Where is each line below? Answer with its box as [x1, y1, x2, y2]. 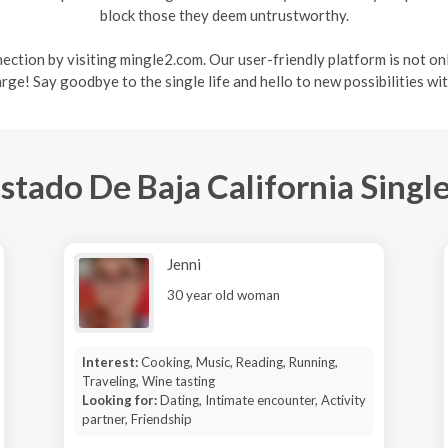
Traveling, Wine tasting [81, 373, 215, 389]
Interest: [81, 354, 141, 370]
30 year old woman [167, 287, 280, 303]
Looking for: [81, 392, 160, 408]
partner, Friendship [81, 411, 192, 427]
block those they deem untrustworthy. [99, 5, 349, 24]
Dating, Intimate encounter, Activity [159, 392, 366, 408]
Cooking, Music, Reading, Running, [140, 354, 338, 370]
